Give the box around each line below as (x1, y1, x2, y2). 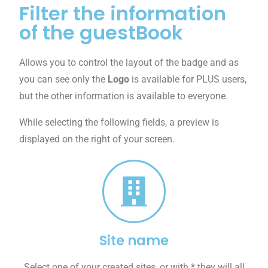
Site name (99, 232, 169, 251)
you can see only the (19, 74, 108, 86)
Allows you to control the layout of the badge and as (19, 57, 239, 69)
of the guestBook (19, 19, 184, 47)
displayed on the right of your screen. (19, 133, 175, 145)
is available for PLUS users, (129, 74, 247, 86)
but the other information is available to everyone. (19, 90, 229, 102)
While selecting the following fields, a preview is (19, 117, 220, 129)
